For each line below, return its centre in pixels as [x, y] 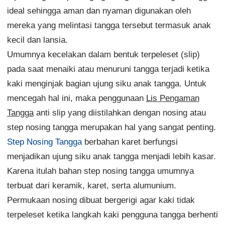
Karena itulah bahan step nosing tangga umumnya [100, 171]
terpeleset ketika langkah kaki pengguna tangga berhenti [112, 214]
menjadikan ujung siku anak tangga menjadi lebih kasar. [111, 156]
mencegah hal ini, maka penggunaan [76, 98]
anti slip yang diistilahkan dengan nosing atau [120, 113]
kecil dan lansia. [37, 40]
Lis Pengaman [173, 98]
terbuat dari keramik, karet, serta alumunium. [91, 185]
